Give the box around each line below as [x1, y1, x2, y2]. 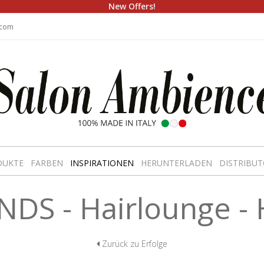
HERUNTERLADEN [140, 157, 212, 169]
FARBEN [30, 157, 63, 169]
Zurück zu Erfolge [100, 238, 167, 249]
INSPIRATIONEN [70, 157, 134, 169]
